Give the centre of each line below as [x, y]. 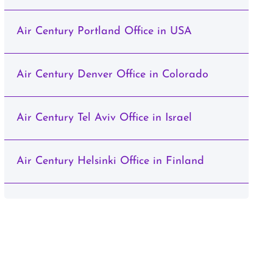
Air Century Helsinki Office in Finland [110, 161]
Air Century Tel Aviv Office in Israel [104, 118]
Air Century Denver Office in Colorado [112, 75]
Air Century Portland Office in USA [104, 31]
